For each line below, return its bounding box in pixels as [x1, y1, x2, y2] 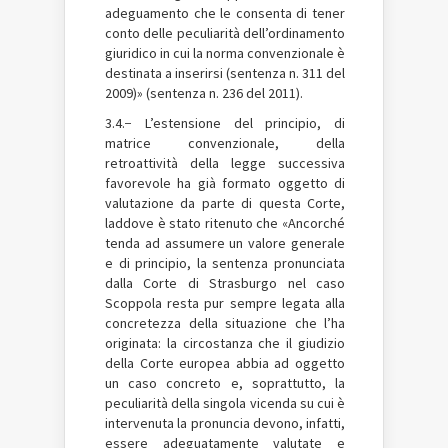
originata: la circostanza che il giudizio [105, 333, 345, 352]
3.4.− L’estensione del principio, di [105, 113, 345, 132]
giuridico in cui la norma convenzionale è [105, 43, 345, 62]
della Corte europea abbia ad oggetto [105, 353, 345, 372]
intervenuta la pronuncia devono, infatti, [105, 413, 345, 432]
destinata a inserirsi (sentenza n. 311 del [105, 63, 345, 82]
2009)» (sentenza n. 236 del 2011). [105, 83, 303, 102]
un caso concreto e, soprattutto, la [105, 373, 345, 392]
